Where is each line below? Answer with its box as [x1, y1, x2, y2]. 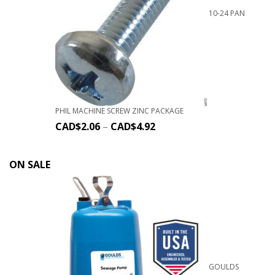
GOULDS [209, 261, 239, 273]
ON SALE [9, 157, 50, 171]
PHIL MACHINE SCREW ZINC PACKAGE [55, 105, 184, 116]
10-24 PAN [209, 7, 245, 18]
